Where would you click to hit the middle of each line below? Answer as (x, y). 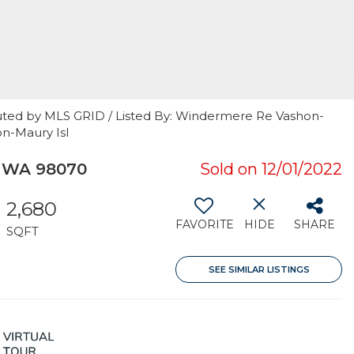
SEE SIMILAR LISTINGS (259, 269)
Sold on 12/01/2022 (271, 169)
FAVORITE (205, 224)
